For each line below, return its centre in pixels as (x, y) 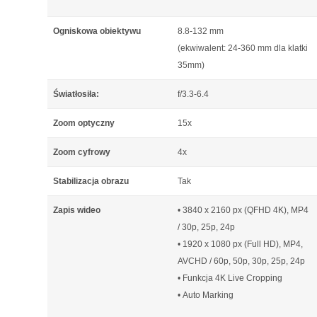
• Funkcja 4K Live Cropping (230, 278)
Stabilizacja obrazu (91, 181)
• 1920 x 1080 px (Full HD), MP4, (240, 244)
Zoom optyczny (84, 123)
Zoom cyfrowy (82, 152)
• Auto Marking (206, 295)
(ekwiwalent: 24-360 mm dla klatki (243, 48)
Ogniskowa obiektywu (97, 31)
